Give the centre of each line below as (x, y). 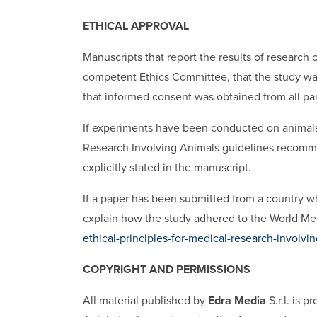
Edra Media (237, 300)
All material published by (145, 300)
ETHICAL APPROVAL (136, 26)
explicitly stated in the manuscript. (167, 167)
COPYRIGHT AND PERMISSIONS (167, 269)
